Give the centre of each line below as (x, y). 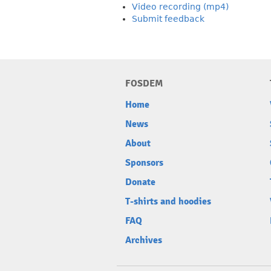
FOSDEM (144, 83)
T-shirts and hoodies (168, 201)
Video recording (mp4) (180, 7)
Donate (140, 182)
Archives (144, 240)
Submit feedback (168, 19)
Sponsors (144, 163)
